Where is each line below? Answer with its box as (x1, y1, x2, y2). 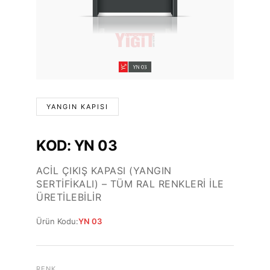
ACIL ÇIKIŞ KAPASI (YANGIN (36, 165, 172, 177)
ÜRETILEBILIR (36, 191, 101, 204)
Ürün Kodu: (36, 216, 78, 227)
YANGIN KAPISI (46, 102, 108, 111)
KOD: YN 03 (36, 137, 117, 155)
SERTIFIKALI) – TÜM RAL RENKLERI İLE (36, 178, 224, 190)
